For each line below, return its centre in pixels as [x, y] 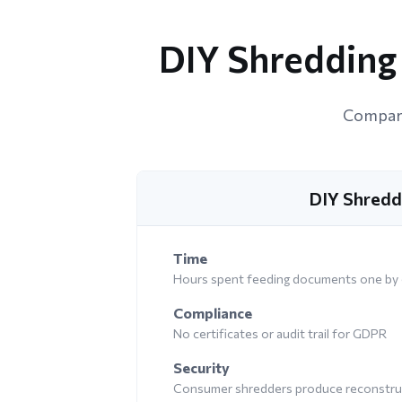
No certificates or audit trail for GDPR [280, 333]
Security [201, 367]
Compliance [213, 312]
